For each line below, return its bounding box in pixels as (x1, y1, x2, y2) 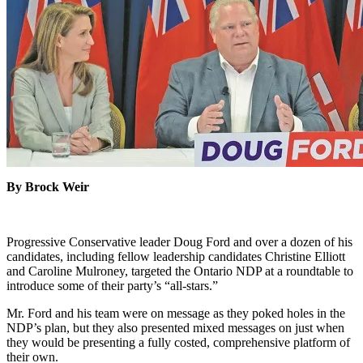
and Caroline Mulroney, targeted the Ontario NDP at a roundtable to (6, 264, 353, 279)
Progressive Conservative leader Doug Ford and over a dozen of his (6, 235, 352, 250)
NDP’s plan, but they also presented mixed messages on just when (6, 321, 344, 335)
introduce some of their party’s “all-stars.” (6, 279, 218, 293)
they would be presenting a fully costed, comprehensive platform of (6, 335, 350, 350)
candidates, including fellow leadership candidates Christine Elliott (6, 250, 345, 264)
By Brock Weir (6, 180, 89, 194)
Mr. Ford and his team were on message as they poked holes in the (6, 306, 345, 321)
